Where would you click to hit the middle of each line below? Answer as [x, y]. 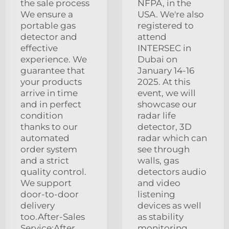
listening [156, 194]
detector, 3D [165, 127]
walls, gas [158, 161]
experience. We [54, 60]
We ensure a [47, 15]
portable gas [48, 26]
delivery [38, 206]
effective [39, 48]
